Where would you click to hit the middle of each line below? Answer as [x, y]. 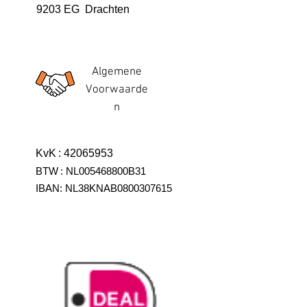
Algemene [117, 72]
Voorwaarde [117, 90]
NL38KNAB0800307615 [119, 188]
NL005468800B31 [106, 171]
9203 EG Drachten [83, 10]
